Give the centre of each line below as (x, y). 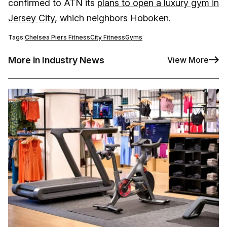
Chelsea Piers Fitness (58, 37)
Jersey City (31, 18)
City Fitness (108, 37)
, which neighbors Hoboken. (113, 18)
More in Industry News (56, 60)
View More (188, 60)
